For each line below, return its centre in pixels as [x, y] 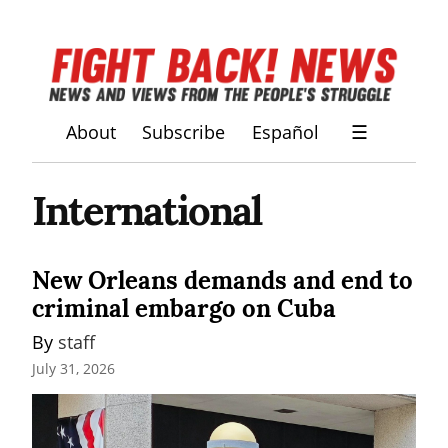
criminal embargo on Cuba [184, 308]
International [146, 210]
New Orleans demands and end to [222, 280]
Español [285, 132]
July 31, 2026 [73, 369]
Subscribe [184, 132]
